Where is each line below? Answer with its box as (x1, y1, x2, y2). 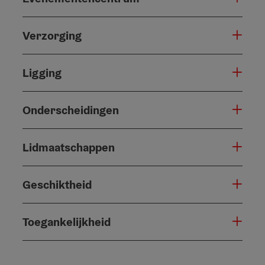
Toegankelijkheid (22, 214, 111, 230)
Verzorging (22, 27, 82, 43)
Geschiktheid (22, 176, 92, 192)
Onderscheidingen (22, 102, 119, 118)
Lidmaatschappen (22, 139, 115, 155)
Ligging (22, 64, 62, 80)
